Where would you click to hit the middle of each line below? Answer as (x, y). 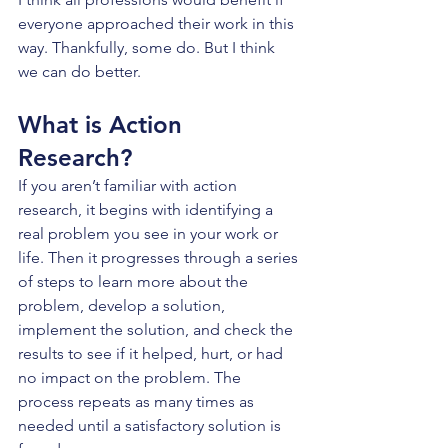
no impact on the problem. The (131, 377)
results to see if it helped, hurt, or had (152, 353)
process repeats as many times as (138, 401)
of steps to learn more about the (135, 281)
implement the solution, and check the (157, 329)
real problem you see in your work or (150, 233)
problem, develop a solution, (123, 305)
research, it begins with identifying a (147, 209)
